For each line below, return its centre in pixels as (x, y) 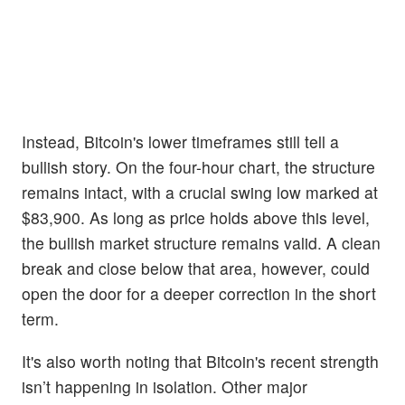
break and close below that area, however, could (196, 268)
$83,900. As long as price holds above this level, (196, 218)
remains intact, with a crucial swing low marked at (200, 193)
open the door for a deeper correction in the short (199, 294)
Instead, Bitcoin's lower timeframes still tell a (180, 142)
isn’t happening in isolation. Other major (165, 387)
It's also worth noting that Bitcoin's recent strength (200, 362)
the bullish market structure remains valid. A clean (201, 243)
